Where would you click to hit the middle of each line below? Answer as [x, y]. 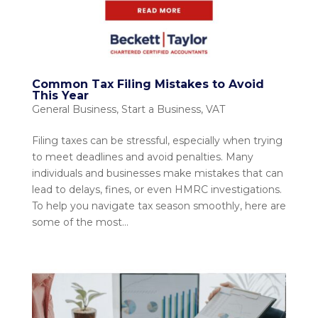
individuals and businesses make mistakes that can [157, 174]
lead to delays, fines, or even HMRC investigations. [157, 190]
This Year [60, 96]
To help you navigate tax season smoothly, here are [159, 206]
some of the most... [80, 223]
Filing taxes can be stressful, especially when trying [157, 141]
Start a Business [161, 110]
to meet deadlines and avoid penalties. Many [142, 157]
